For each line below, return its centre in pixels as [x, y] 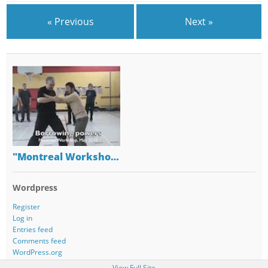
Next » [199, 21]
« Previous [70, 21]
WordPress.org [37, 252]
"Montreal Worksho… [66, 157]
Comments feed [39, 240]
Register [26, 206]
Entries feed [32, 229]
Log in [22, 218]
